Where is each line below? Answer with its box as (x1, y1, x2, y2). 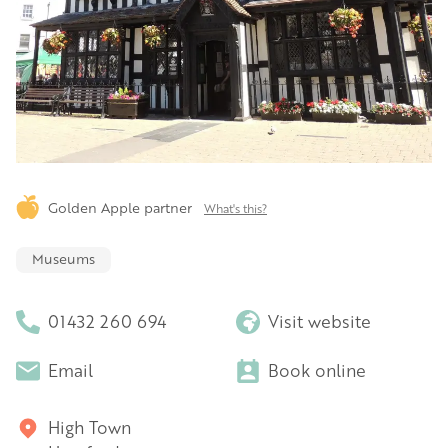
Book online (268, 359, 366, 381)
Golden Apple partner (48, 197, 196, 216)
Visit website (268, 310, 371, 332)
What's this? (204, 199, 267, 216)
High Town (48, 416, 131, 438)
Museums (32, 249, 95, 267)
